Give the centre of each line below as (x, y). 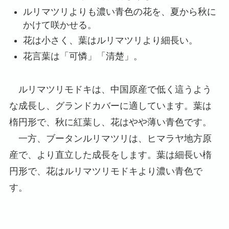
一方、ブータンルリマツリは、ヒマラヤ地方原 (110, 138)
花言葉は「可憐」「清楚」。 (83, 56)
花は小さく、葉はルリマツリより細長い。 (110, 41)
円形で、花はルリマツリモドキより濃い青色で (106, 171)
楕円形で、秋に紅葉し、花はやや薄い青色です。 (110, 122)
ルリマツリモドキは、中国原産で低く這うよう (110, 89)
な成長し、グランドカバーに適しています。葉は (110, 106)
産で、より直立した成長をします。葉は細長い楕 (110, 155)
